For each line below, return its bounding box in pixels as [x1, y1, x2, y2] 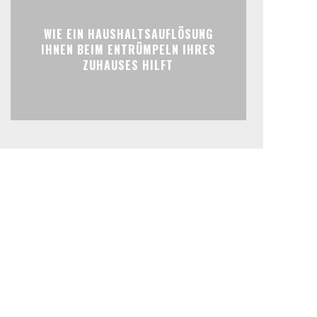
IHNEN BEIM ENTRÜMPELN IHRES [40, 41, 216, 59]
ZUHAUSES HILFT [83, 57, 174, 74]
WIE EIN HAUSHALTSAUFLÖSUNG [43, 25, 213, 43]
